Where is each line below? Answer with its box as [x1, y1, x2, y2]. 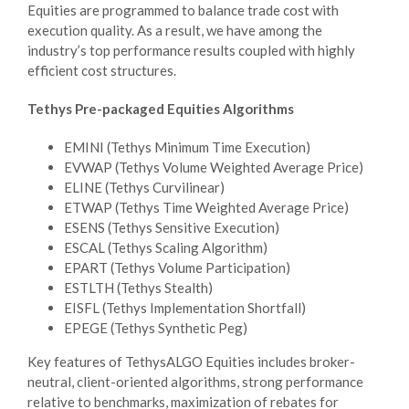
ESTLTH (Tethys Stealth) [64, 278, 213, 296]
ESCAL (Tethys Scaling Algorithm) [64, 238, 267, 256]
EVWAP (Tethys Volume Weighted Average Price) [64, 158, 363, 175]
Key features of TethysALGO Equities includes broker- [27, 352, 355, 370]
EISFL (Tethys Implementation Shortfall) [64, 299, 306, 316]
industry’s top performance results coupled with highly [27, 41, 355, 58]
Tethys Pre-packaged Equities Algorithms [27, 100, 294, 117]
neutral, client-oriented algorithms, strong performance [27, 372, 363, 390]
